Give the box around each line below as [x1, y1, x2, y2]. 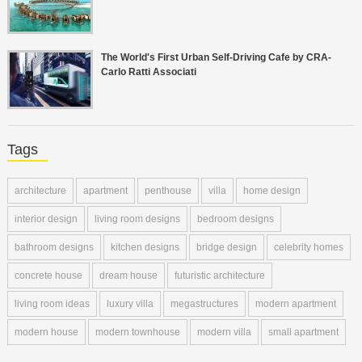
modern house [14, 326, 78, 339]
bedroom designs [196, 213, 274, 225]
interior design [14, 213, 78, 225]
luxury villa [106, 298, 154, 310]
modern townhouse [95, 326, 180, 339]
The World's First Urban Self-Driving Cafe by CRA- [100, 52, 331, 64]
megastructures [170, 298, 238, 310]
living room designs [94, 213, 180, 225]
